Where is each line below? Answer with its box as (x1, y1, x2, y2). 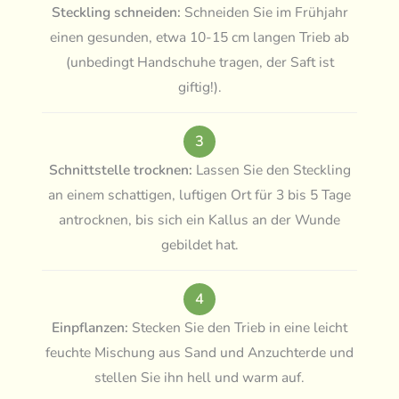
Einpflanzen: (52, 317, 128, 338)
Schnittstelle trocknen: (48, 159, 192, 180)
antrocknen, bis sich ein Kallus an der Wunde (59, 209, 340, 230)
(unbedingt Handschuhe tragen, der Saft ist (65, 52, 334, 72)
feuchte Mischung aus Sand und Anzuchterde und (45, 342, 354, 362)
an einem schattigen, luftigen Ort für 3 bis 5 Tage (48, 184, 351, 205)
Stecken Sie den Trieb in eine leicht (128, 317, 347, 338)
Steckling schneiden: (51, 2, 181, 22)
